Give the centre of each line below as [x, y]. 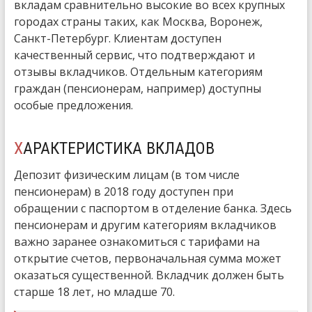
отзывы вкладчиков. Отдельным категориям [138, 72]
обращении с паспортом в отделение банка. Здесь [153, 208]
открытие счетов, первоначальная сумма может [147, 258]
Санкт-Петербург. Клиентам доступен [117, 38]
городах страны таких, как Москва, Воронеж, [138, 22]
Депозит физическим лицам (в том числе [126, 175]
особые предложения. [73, 105]
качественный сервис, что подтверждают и [134, 55]
